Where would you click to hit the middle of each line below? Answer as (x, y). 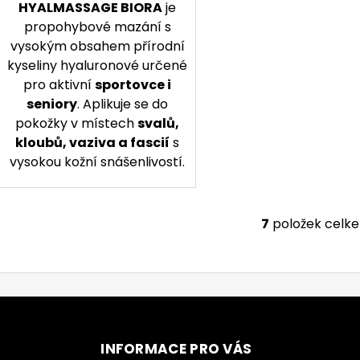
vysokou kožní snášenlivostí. (98, 162)
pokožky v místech (77, 124)
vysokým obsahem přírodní (97, 47)
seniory (52, 104)
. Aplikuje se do (123, 104)
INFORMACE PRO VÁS (176, 348)
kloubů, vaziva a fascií (93, 143)
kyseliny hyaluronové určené (98, 66)
